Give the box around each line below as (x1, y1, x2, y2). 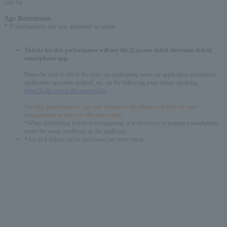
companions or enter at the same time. (24, 111, 123, 119)
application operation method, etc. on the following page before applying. (24, 79, 199, 86)
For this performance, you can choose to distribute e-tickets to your (24, 103, 198, 110)
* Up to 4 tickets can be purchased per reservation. (24, 136, 145, 143)
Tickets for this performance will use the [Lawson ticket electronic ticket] (24, 47, 212, 54)
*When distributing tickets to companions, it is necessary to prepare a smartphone (24, 120, 219, 127)
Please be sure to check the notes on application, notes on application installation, (24, 71, 217, 78)
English (20, 211, 42, 218)
